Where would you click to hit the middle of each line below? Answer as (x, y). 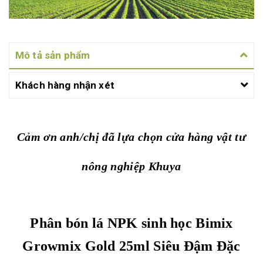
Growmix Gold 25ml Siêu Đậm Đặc (131, 246)
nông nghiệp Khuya (131, 166)
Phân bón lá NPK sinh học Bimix (131, 223)
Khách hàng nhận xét (65, 85)
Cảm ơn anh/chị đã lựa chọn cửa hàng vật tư (131, 137)
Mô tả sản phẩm (53, 55)
